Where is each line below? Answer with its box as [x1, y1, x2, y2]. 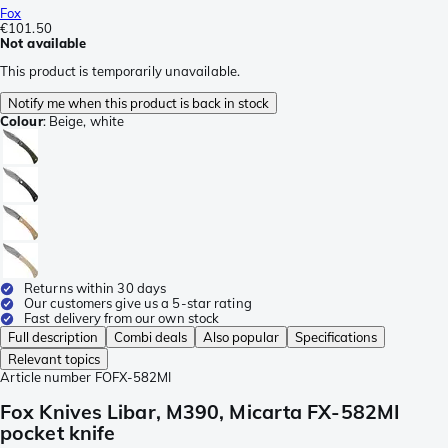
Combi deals [114, 329, 187, 346]
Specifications [295, 329, 377, 346]
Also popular [203, 329, 279, 346]
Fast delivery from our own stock [24, 310, 220, 327]
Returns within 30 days [24, 280, 167, 297]
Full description [8, 329, 98, 346]
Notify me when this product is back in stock [8, 95, 269, 112]
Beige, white [48, 113, 125, 130]
